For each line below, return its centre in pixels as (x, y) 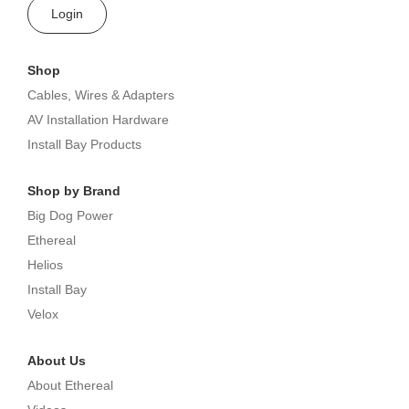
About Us (57, 360)
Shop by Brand (74, 190)
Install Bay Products (84, 144)
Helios (45, 264)
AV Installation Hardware (98, 119)
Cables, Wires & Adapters (101, 94)
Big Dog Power (70, 215)
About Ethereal (70, 385)
